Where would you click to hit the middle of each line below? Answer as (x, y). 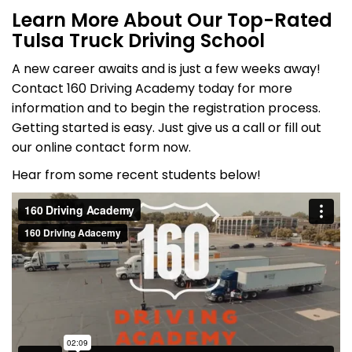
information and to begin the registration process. (166, 108)
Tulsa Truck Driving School (138, 40)
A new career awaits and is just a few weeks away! (166, 69)
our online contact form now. (101, 147)
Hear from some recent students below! (136, 175)
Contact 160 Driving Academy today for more (152, 88)
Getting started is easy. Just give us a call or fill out (167, 128)
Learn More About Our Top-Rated (172, 20)
